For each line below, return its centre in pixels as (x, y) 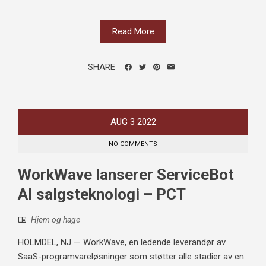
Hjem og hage (56, 220)
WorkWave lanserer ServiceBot (126, 175)
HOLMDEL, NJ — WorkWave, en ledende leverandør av (122, 243)
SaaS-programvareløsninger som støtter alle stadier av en (131, 257)
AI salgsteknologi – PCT (102, 194)
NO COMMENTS (133, 144)
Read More (133, 32)
